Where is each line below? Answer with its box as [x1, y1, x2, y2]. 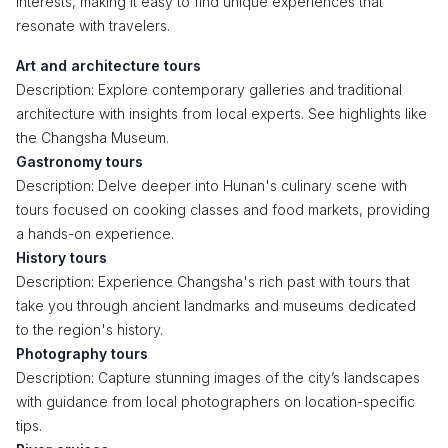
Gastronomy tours [16, 153, 143, 170]
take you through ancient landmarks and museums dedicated [16, 297, 416, 314]
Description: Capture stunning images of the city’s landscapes [16, 369, 420, 386]
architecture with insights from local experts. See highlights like [16, 105, 427, 122]
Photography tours [16, 345, 148, 362]
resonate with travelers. [16, 17, 170, 34]
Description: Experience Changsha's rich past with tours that [16, 273, 410, 290]
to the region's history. [16, 321, 163, 338]
